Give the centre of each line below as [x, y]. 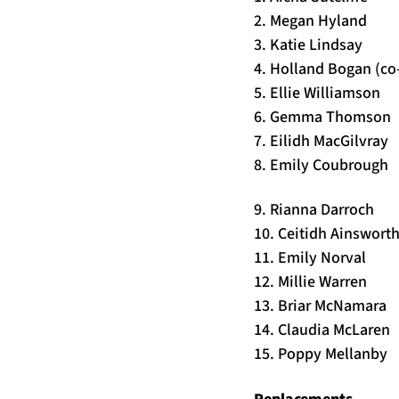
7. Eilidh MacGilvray [321, 140]
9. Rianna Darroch [314, 210]
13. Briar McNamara [320, 306]
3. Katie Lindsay [308, 44]
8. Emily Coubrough [321, 164]
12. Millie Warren [310, 282]
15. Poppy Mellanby [321, 354]
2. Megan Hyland [310, 20]
